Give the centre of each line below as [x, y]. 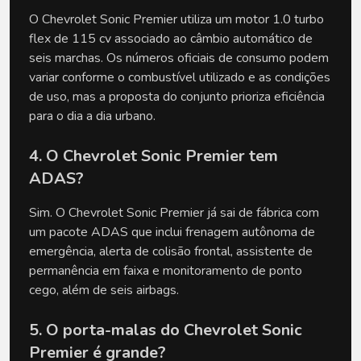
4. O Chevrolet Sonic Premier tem [154, 156]
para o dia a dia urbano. [92, 116]
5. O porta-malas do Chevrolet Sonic [166, 330]
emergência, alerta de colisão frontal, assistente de [171, 251]
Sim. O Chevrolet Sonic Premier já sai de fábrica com [174, 212]
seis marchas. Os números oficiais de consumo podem [179, 58]
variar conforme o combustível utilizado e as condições [180, 77]
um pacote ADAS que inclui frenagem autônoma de [172, 232]
